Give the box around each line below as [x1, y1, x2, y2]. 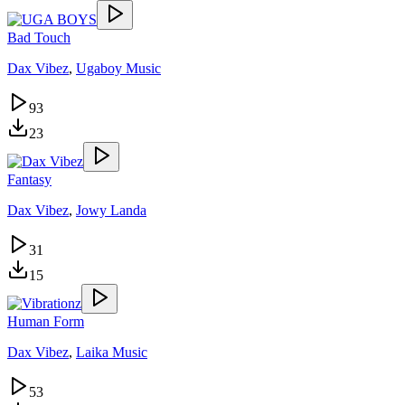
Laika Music [76, 344, 147, 360]
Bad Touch [7, 29, 71, 45]
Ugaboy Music [76, 60, 161, 76]
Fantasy [7, 171, 52, 187]
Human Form [7, 313, 84, 329]
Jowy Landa [76, 202, 146, 218]
